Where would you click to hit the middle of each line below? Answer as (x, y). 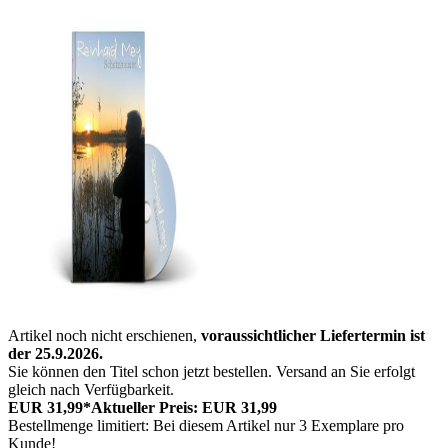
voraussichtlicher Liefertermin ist (313, 336)
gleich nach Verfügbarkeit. (91, 390)
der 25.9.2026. (55, 354)
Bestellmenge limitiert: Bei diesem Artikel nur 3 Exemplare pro (206, 426)
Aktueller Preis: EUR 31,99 (184, 408)
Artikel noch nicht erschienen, (104, 336)
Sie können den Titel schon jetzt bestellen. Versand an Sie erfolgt (211, 372)
